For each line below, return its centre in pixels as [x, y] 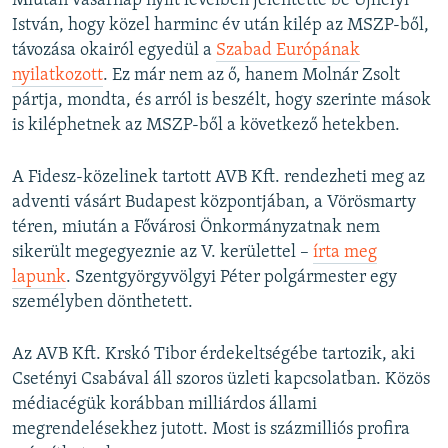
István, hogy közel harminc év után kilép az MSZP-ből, [220, 25]
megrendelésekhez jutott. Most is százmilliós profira [211, 429]
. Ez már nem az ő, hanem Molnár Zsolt [251, 75]
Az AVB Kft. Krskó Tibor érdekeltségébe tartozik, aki [213, 354]
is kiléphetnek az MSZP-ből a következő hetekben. [206, 125]
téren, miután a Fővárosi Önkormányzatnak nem [196, 227]
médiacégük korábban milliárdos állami [164, 404]
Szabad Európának [288, 50]
